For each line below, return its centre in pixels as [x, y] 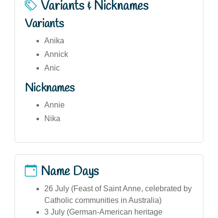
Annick [56, 54]
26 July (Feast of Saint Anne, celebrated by [118, 188]
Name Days [70, 172]
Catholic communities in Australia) [103, 200]
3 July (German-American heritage [103, 212]
